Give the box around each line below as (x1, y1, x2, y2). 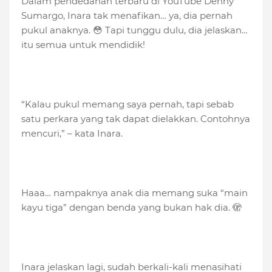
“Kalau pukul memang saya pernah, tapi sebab (21, 98, 234, 110)
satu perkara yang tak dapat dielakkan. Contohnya (21, 113, 250, 125)
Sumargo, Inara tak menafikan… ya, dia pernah (21, 10, 233, 22)
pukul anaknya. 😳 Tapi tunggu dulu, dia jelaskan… (21, 24, 248, 36)
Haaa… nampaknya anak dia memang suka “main (21, 187, 248, 199)
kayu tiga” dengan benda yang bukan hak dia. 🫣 (21, 202, 242, 214)
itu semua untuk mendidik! (21, 39, 145, 51)
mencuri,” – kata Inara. (21, 127, 123, 140)
